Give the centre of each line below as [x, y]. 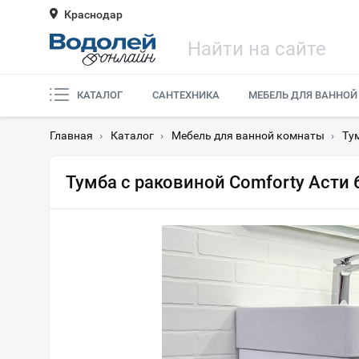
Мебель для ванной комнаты [248, 135]
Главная [71, 135]
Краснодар [93, 14]
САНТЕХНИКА [186, 95]
